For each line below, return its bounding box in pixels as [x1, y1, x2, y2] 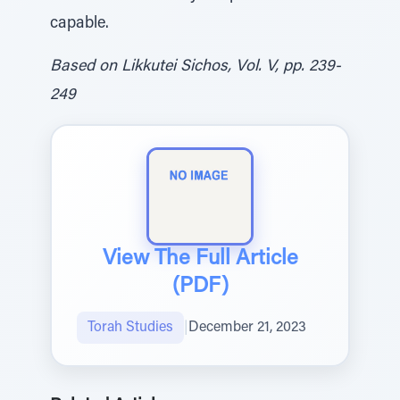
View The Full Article [102, 248, 298, 270]
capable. [50, 16, 109, 32]
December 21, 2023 [188, 321, 306, 335]
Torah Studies [87, 321, 173, 335]
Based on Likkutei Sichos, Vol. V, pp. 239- [50, 59, 341, 75]
